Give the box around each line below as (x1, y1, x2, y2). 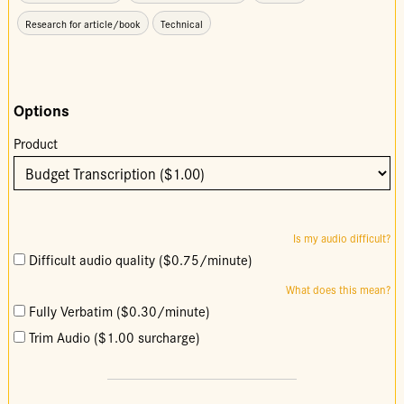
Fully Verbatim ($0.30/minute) (28, 301, 210, 321)
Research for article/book (24, 16, 141, 32)
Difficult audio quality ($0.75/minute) (28, 250, 252, 270)
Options (13, 98, 69, 122)
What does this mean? (286, 281, 391, 298)
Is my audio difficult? (293, 230, 391, 246)
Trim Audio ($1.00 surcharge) (28, 327, 200, 347)
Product (13, 133, 58, 153)
